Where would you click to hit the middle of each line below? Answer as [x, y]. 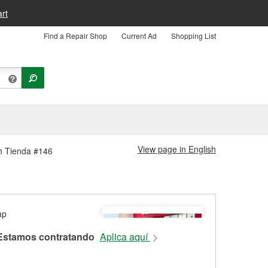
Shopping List [194, 36]
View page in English [177, 149]
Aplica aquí [125, 237]
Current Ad [139, 36]
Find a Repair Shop [75, 36]
